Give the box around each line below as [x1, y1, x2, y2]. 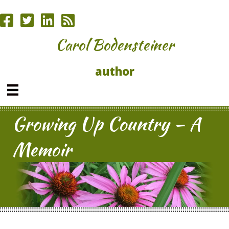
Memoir [12, 136, 72, 163]
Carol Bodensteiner [55, 33, 174, 56]
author [95, 63, 134, 79]
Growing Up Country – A [12, 110, 201, 138]
